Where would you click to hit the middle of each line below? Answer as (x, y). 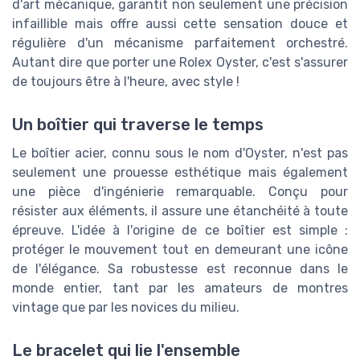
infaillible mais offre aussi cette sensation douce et (180, 23)
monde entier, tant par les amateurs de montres (180, 288)
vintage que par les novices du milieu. (126, 307)
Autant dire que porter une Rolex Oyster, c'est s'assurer (180, 62)
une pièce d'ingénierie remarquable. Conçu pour (180, 192)
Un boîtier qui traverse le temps (138, 125)
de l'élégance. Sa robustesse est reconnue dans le (180, 269)
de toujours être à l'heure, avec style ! (126, 81)
